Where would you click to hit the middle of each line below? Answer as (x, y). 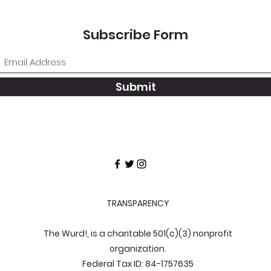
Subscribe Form (135, 35)
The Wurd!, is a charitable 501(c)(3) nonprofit (138, 233)
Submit (135, 87)
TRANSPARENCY (138, 203)
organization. (138, 249)
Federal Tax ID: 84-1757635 (138, 264)
